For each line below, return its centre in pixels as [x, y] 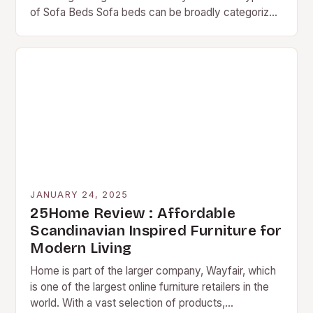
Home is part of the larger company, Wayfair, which [153, 270]
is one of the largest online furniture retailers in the [150, 286]
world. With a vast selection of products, [128, 303]
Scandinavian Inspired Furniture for [156, 231]
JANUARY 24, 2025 [79, 194]
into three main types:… [87, 28]
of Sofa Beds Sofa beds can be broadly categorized [156, 12]
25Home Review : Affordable [133, 213]
